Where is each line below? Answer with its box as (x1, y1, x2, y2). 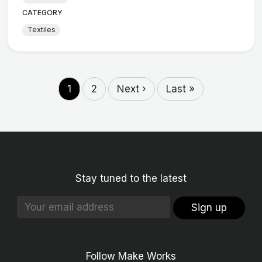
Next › (117, 83, 146, 95)
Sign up (191, 201, 227, 213)
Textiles (27, 25, 56, 35)
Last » (166, 83, 195, 95)
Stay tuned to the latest (75, 173, 187, 185)
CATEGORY (22, 8, 63, 17)
